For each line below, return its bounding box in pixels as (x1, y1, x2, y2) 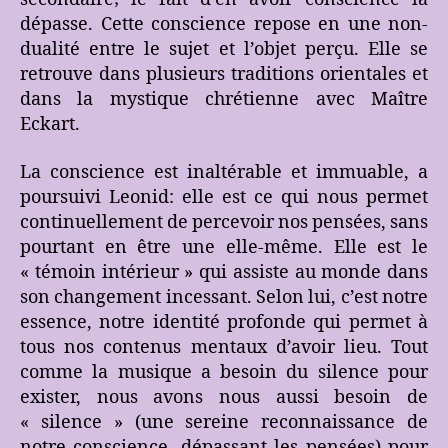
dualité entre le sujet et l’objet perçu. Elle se (20, 38, 428, 62)
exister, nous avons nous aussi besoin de (20, 385, 428, 409)
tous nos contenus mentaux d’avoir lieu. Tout (20, 335, 428, 359)
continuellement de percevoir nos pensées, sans (20, 210, 428, 234)
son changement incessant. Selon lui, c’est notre (20, 285, 428, 309)
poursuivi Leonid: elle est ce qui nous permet (20, 185, 428, 209)
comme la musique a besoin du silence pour (20, 360, 428, 384)
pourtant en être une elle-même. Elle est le (20, 235, 428, 259)
